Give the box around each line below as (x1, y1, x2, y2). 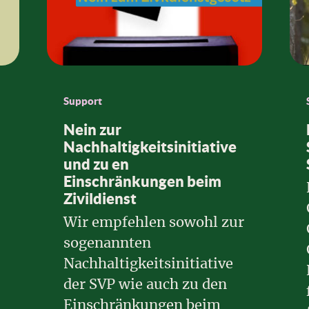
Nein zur (63, 120, 121, 138)
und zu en (63, 154, 129, 172)
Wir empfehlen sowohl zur (63, 215, 244, 230)
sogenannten (63, 236, 151, 250)
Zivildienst (63, 189, 137, 207)
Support (63, 94, 102, 107)
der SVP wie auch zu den (63, 277, 227, 292)
